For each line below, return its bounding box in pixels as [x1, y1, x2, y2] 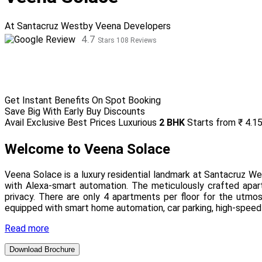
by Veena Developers [83, 20, 171, 32]
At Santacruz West [5, 20, 83, 32]
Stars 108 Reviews [98, 36, 157, 44]
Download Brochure [9, 244, 75, 254]
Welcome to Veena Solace [5, 140, 170, 157]
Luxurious [118, 116, 159, 128]
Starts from [187, 116, 236, 128]
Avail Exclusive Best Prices [5, 116, 116, 128]
